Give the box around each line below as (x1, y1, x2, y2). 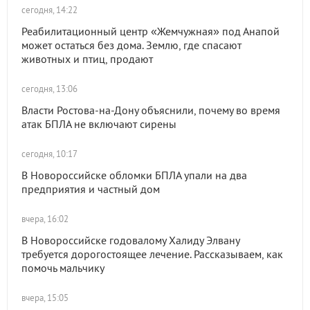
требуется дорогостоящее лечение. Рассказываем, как (21, 247, 283, 261)
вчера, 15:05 (21, 292, 69, 304)
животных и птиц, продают (21, 52, 153, 66)
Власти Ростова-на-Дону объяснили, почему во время (21, 103, 280, 117)
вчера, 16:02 (21, 213, 69, 225)
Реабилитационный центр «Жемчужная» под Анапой (21, 24, 280, 38)
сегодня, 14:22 (21, 4, 77, 16)
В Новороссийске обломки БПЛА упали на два (21, 168, 247, 182)
